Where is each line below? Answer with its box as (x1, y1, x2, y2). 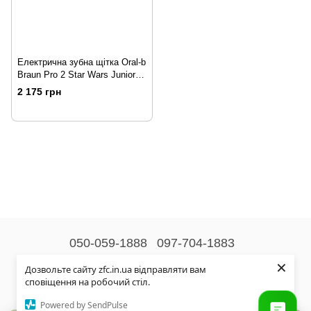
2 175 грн (17, 86, 61, 98)
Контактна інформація (105, 262, 206, 274)
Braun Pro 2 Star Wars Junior (17, 69, 135, 80)
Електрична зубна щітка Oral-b (17, 57, 146, 67)
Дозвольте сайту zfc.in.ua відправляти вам (25, 263, 206, 276)
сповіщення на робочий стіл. (25, 276, 150, 288)
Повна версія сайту (112, 287, 199, 298)
